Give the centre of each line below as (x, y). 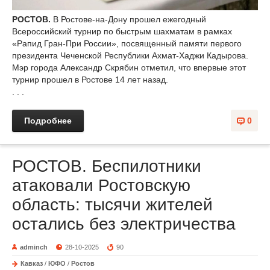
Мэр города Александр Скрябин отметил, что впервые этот (129, 68)
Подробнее (48, 121)
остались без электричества (124, 224)
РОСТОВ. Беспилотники (107, 166)
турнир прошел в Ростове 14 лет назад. (90, 80)
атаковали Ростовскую (101, 186)
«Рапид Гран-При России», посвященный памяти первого (127, 44)
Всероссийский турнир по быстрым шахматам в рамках (122, 32)
